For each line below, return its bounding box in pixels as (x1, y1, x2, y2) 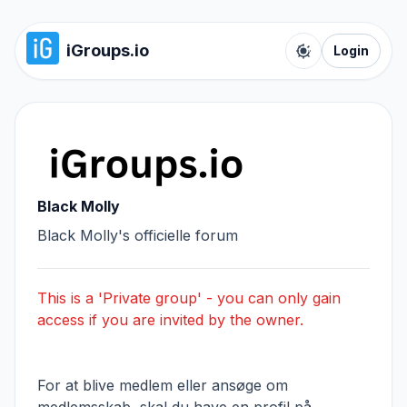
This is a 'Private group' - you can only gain (37, 289, 341, 307)
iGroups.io (66, 41, 149, 60)
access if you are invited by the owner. (37, 311, 303, 329)
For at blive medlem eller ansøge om (37, 376, 288, 394)
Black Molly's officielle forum (37, 226, 238, 244)
